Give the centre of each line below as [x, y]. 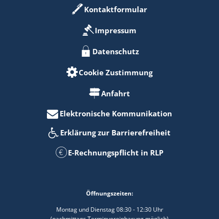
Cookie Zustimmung [116, 72]
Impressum [116, 30]
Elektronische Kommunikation [116, 113]
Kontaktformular [116, 9]
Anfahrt [116, 93]
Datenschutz [116, 51]
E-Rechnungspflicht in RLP [116, 153]
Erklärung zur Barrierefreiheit [115, 132]
